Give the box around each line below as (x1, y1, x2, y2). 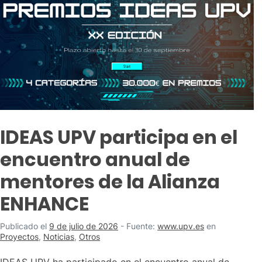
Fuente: (126, 221, 157, 232)
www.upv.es (157, 221, 204, 232)
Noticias (43, 232, 74, 242)
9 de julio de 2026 (49, 221, 118, 232)
